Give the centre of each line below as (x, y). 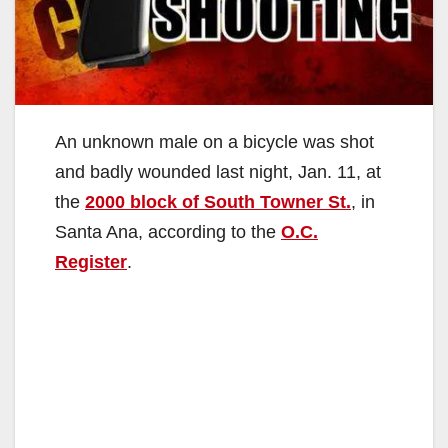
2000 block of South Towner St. (218, 202)
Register (91, 262)
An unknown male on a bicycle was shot (214, 142)
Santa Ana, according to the (168, 232)
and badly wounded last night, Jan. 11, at (218, 172)
